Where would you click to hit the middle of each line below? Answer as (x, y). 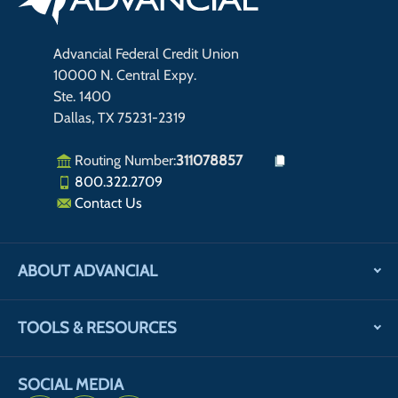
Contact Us (108, 203)
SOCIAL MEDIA (71, 385)
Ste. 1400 (82, 97)
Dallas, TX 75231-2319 (119, 118)
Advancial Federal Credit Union (146, 54)
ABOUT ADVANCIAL (88, 271)
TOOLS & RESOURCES (97, 328)
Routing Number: (125, 161)
